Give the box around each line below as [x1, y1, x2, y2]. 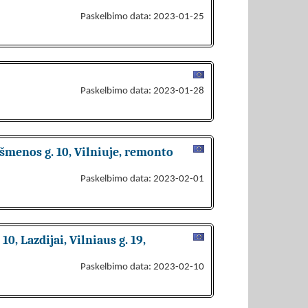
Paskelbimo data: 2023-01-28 [80, 86, 204, 96]
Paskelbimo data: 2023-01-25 [80, 12, 204, 22]
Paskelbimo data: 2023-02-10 [80, 262, 204, 272]
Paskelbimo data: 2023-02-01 [80, 174, 204, 184]
